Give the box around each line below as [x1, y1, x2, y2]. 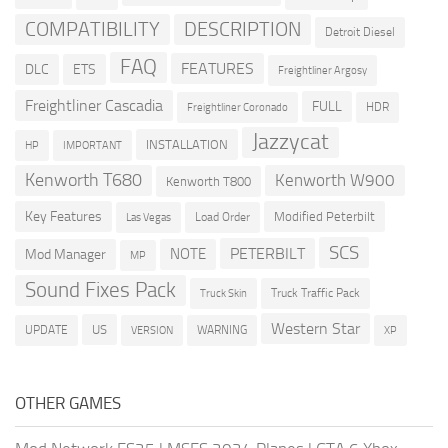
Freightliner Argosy [278, 64, 367, 78]
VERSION [131, 323, 173, 338]
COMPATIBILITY [25, 18, 160, 42]
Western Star [271, 319, 360, 339]
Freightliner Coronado [187, 101, 288, 115]
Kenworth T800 [166, 174, 251, 190]
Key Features [25, 208, 102, 226]
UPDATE [25, 323, 68, 338]
